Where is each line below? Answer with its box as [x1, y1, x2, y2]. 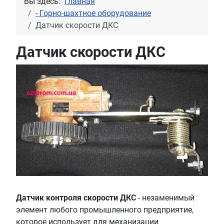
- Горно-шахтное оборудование [35, 8, 151, 18]
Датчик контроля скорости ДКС [16, 192, 136, 202]
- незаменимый [136, 192, 194, 202]
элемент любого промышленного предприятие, [16, 204, 193, 214]
